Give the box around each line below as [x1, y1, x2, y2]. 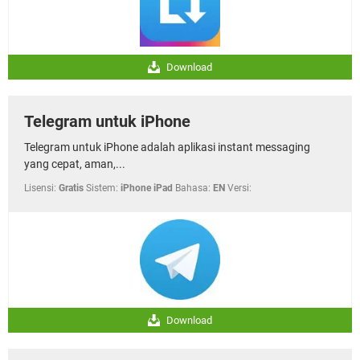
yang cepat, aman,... [24, 157, 125, 170]
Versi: [227, 182, 252, 194]
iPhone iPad [121, 182, 173, 194]
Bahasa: [175, 182, 211, 194]
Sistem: [86, 182, 118, 194]
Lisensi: [24, 182, 56, 194]
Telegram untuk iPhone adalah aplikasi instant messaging [24, 140, 310, 153]
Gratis [59, 182, 84, 194]
